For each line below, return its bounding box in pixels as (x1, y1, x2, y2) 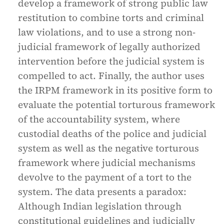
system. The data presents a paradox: (18, 185, 186, 198)
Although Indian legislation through (18, 199, 181, 212)
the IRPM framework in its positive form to (18, 83, 212, 96)
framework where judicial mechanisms (18, 156, 195, 169)
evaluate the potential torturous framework (18, 98, 215, 111)
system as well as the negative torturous (18, 141, 199, 154)
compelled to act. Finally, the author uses (18, 69, 204, 82)
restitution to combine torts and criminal (18, 11, 204, 24)
